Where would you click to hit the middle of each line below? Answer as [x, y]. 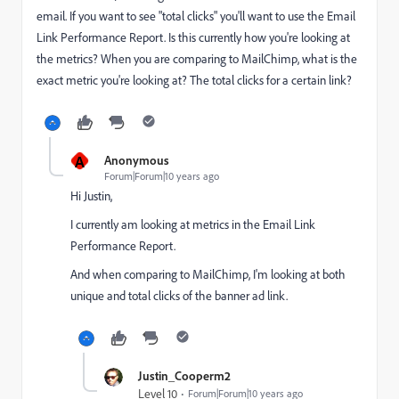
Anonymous [137, 160]
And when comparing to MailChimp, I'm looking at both [208, 274]
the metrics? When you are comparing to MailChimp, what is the [197, 59]
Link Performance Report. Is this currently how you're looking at [193, 37]
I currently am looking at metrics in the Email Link [193, 224]
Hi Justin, [91, 196]
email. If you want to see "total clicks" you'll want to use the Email [196, 16]
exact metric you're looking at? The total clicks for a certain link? [194, 80]
